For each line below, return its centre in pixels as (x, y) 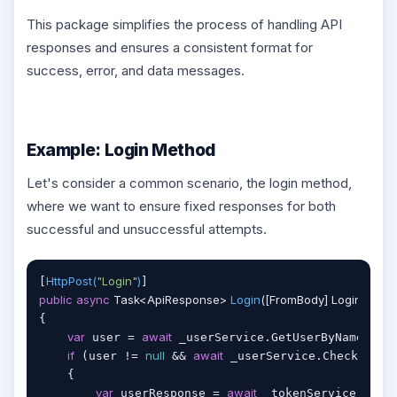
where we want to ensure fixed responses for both (181, 206)
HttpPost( (71, 280)
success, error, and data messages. (136, 71)
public (56, 299)
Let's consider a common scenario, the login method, (189, 183)
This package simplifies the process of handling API (184, 25)
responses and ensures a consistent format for (170, 48)
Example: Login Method (121, 150)
